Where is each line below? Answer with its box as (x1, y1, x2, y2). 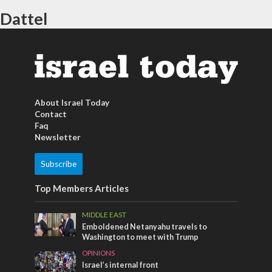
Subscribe (40, 158, 76, 169)
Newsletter (34, 132, 81, 142)
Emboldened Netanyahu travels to (82, 222, 208, 231)
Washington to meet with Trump (82, 232, 199, 242)
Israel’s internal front (82, 260, 159, 270)
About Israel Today (34, 97, 109, 107)
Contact (34, 109, 67, 119)
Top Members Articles (34, 182, 129, 194)
